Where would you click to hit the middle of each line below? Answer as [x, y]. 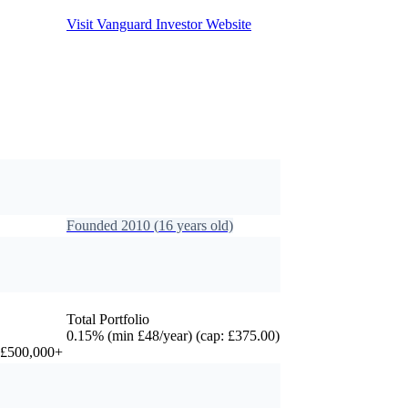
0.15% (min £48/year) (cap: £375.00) [173, 336]
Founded [94, 226]
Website [227, 25]
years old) [203, 226]
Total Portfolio [108, 320]
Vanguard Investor [149, 25]
